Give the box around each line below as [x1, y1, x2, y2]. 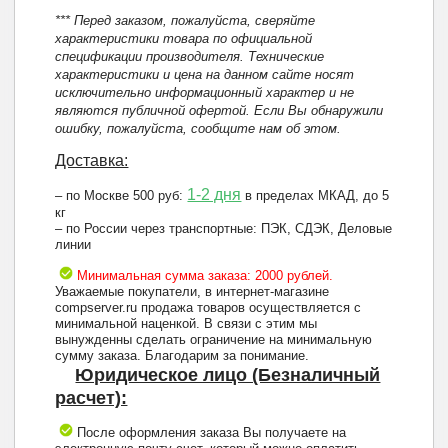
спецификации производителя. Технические [55, 49, 325, 65]
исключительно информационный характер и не [55, 85, 355, 101]
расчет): [55, 388, 128, 409]
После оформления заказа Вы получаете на [73, 425, 347, 441]
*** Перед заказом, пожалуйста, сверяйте [55, 13, 316, 29]
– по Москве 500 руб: [55, 188, 188, 204]
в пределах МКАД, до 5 [241, 188, 390, 204]
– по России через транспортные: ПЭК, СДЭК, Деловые [55, 221, 393, 237]
